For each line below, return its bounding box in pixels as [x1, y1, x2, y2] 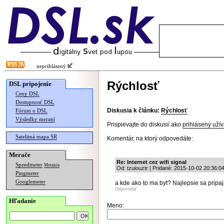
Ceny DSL [15, 91, 39, 96]
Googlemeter [15, 179, 45, 184]
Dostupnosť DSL [15, 99, 54, 105]
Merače [9, 151, 30, 158]
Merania [44, 162, 59, 167]
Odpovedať [115, 186, 137, 191]
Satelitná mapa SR [15, 134, 57, 139]
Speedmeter [15, 162, 42, 167]
